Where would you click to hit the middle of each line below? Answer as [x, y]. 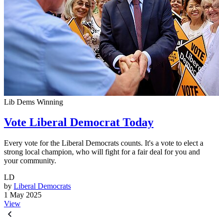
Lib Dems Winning [33, 102]
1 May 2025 [23, 195]
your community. [30, 161]
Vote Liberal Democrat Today [79, 122]
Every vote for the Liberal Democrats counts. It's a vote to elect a [104, 143]
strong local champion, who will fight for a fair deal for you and [102, 152]
